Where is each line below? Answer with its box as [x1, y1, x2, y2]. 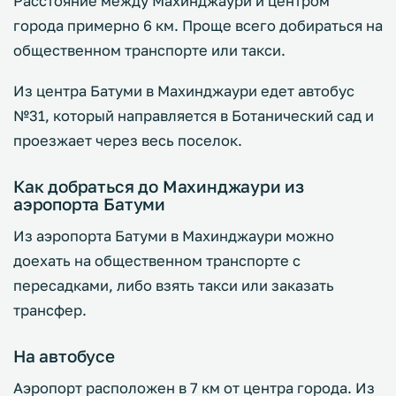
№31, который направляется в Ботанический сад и [13, 107, 374, 125]
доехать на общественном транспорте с [13, 252, 301, 270]
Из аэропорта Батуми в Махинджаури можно [13, 227, 334, 245]
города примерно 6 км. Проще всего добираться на [13, 17, 383, 34]
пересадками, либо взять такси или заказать [13, 277, 334, 294]
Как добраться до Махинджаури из [13, 176, 305, 196]
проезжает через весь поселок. [13, 132, 242, 149]
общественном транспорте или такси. [13, 42, 289, 59]
